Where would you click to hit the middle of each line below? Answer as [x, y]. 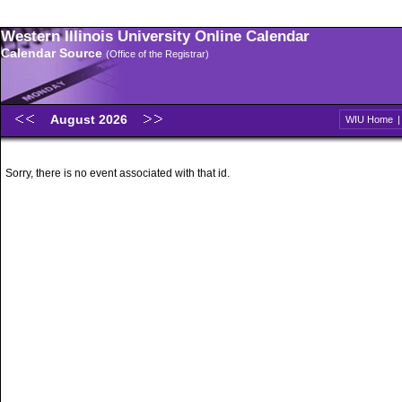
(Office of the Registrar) [157, 54]
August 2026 [91, 119]
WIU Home [369, 119]
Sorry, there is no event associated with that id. [118, 173]
